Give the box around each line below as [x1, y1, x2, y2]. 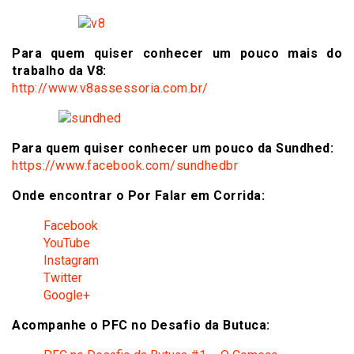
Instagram [43, 252, 99, 268]
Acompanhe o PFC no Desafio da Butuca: [12, 317, 270, 333]
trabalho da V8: [12, 62, 107, 78]
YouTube [43, 235, 90, 250]
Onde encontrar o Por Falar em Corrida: [12, 187, 265, 203]
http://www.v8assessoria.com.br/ [12, 80, 209, 96]
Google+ [43, 287, 90, 303]
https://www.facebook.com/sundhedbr [12, 157, 238, 173]
